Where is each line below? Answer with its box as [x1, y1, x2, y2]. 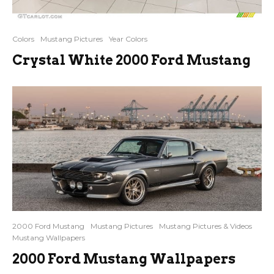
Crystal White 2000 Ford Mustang [12, 51, 251, 68]
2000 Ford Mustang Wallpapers [12, 251, 235, 267]
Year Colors [109, 34, 147, 43]
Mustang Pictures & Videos [159, 221, 252, 231]
